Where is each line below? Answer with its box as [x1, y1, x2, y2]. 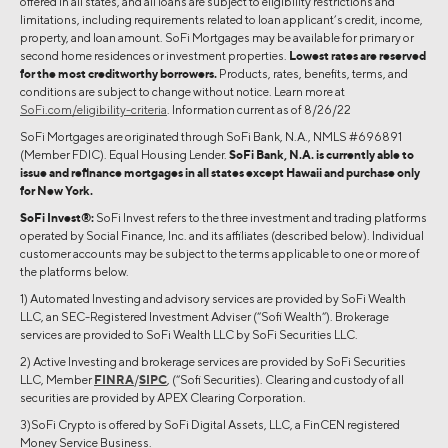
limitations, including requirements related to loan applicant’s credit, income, [20, 11, 423, 27]
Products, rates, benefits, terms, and [217, 65, 408, 81]
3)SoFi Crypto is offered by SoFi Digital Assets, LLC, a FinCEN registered [20, 416, 400, 432]
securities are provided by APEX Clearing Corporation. [20, 389, 306, 405]
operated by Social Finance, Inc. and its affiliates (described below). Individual [20, 227, 424, 243]
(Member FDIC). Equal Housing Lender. [20, 146, 229, 162]
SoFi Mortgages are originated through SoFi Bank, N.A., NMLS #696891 [20, 128, 402, 144]
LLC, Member [20, 371, 94, 387]
